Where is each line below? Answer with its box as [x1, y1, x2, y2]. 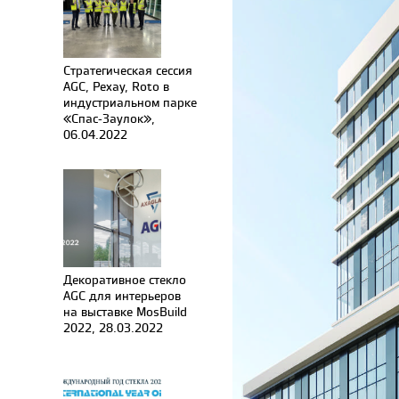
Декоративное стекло [63, 271, 186, 288]
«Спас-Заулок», [63, 110, 155, 126]
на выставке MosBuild [63, 303, 187, 320]
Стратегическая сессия [63, 61, 192, 78]
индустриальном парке [63, 94, 197, 110]
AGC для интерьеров [63, 287, 181, 304]
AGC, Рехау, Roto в [63, 77, 169, 94]
